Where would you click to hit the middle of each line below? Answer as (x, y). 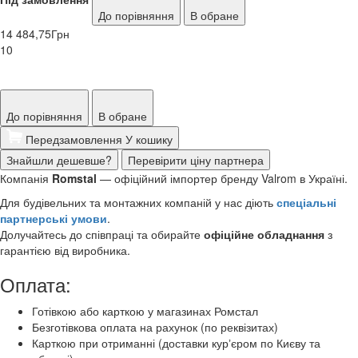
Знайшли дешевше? (59, 159)
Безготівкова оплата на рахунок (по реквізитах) (155, 326)
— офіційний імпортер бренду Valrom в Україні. (222, 178)
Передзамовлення (76, 139)
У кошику (149, 139)
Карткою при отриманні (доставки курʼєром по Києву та (176, 342)
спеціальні (306, 202)
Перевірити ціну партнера (196, 159)
